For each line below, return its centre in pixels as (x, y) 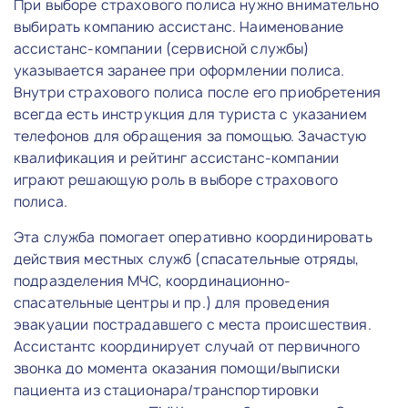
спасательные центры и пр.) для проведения (172, 302)
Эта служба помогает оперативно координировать (193, 237)
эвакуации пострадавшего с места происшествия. (193, 324)
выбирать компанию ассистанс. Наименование (179, 26)
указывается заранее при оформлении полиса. (179, 70)
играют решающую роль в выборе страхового (176, 179)
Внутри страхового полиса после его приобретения (198, 92)
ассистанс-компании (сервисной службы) (162, 48)
